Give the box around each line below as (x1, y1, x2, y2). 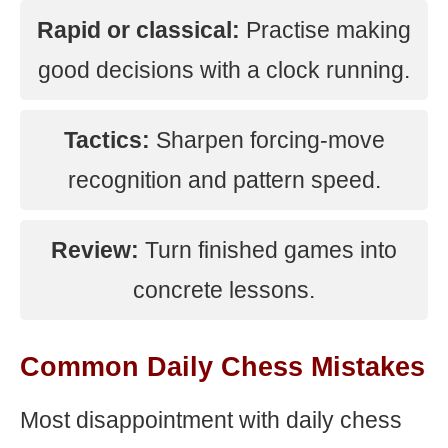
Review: (51, 237, 139, 263)
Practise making (240, 17, 411, 43)
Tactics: (63, 127, 150, 153)
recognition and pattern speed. (67, 167, 381, 193)
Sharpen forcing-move (149, 127, 385, 153)
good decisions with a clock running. (38, 57, 410, 83)
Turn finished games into (139, 237, 397, 263)
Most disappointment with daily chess (20, 407, 402, 433)
